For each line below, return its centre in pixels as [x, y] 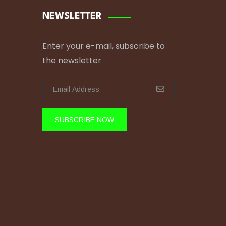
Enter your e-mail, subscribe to [103, 46]
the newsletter [72, 61]
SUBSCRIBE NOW [84, 119]
